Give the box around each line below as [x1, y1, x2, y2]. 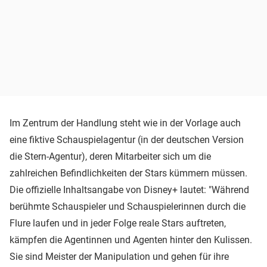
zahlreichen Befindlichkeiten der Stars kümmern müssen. [10, 167, 247, 179]
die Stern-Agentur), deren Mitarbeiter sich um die [10, 151, 211, 163]
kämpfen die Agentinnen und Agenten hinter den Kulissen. [10, 234, 252, 246]
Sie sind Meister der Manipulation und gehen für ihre [10, 251, 229, 263]
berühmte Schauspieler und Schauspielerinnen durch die [10, 201, 246, 213]
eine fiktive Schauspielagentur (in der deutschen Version [10, 134, 244, 146]
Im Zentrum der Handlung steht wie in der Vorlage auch [10, 117, 241, 129]
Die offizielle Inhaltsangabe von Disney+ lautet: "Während [10, 184, 249, 196]
